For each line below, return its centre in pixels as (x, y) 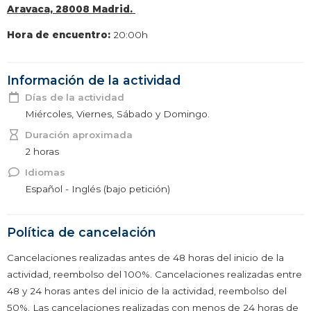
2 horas (42, 152)
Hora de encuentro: (60, 35)
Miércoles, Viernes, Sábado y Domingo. (117, 114)
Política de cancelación (82, 233)
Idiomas (45, 173)
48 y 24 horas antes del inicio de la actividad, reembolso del (147, 291)
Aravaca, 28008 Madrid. (71, 9)
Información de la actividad (94, 81)
